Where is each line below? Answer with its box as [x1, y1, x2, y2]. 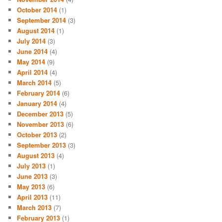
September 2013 [17, 140, 66, 150]
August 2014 [17, 26, 55, 36]
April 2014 [17, 67, 48, 77]
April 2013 [17, 192, 48, 202]
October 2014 [17, 5, 57, 15]
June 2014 [17, 47, 48, 56]
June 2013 [17, 171, 48, 181]
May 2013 [17, 182, 46, 192]
